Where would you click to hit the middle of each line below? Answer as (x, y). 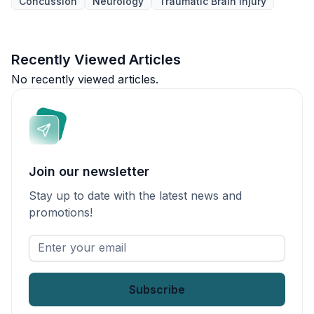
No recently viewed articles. (85, 79)
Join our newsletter (89, 171)
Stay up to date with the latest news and (135, 196)
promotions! (61, 212)
